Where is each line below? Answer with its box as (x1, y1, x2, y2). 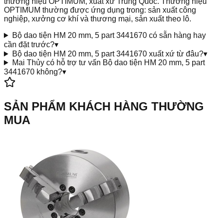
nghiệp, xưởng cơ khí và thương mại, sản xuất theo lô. (4, 15, 191, 23)
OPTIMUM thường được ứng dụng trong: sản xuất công (4, 6, 196, 15)
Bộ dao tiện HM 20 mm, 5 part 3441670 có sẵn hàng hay (12, 31, 206, 40)
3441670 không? (4, 68, 62, 76)
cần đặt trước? (4, 40, 54, 49)
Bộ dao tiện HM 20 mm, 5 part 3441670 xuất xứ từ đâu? (12, 50, 203, 58)
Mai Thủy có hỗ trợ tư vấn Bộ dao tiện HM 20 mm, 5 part (12, 58, 205, 67)
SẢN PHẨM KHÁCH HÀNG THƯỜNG (4, 99, 204, 113)
